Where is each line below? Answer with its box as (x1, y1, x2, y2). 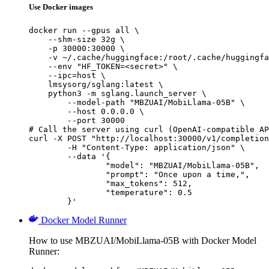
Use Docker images (29, 2, 93, 12)
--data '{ (29, 151, 67, 161)
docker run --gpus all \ (29, 25, 139, 35)
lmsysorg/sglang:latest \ (29, 79, 163, 89)
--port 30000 (29, 115, 125, 125)
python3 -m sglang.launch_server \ (29, 88, 207, 98)
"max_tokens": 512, (29, 178, 106, 188)
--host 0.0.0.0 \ (29, 106, 144, 116)
